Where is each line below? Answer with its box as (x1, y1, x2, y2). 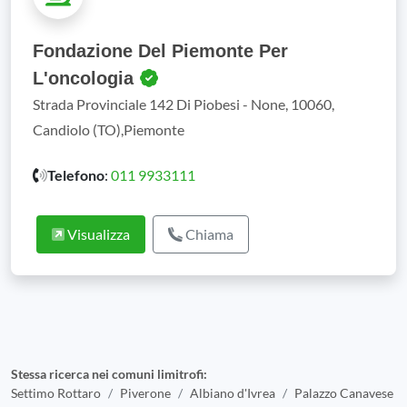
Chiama (183, 225, 233, 243)
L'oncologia (33, 68, 139, 88)
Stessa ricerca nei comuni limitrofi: (11, 366, 207, 382)
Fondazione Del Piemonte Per (33, 41, 288, 61)
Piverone (120, 385, 171, 401)
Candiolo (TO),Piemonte (33, 121, 184, 138)
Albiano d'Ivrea (190, 385, 275, 401)
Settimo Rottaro (11, 385, 101, 401)
